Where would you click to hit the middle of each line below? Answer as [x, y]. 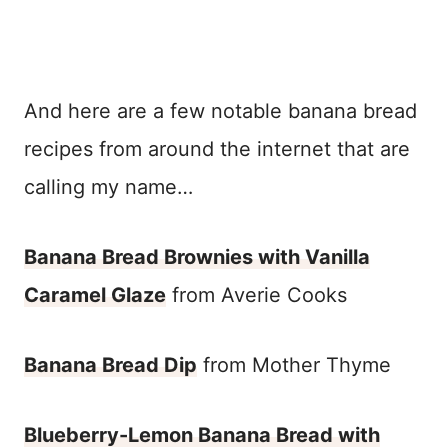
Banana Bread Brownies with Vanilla [197, 256]
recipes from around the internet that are [217, 148]
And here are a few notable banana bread [220, 110]
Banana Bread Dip [110, 364]
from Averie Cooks [256, 294]
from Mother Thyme [294, 364]
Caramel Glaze [95, 294]
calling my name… [108, 186]
